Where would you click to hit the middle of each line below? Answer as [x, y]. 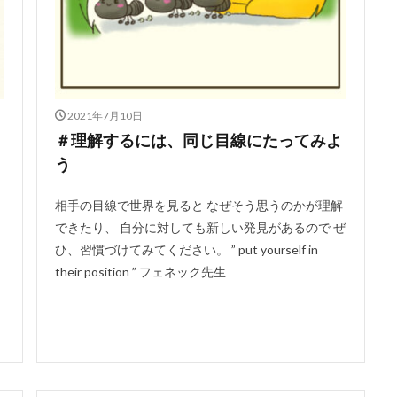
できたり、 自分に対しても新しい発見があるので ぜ [200, 227]
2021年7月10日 [105, 115]
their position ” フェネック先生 [140, 271]
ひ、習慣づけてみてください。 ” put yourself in [186, 249]
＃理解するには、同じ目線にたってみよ [198, 140]
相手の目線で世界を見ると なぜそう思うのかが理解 [198, 205]
